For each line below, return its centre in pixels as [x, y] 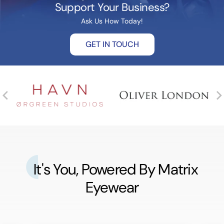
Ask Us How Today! [112, 21]
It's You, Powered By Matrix [116, 169]
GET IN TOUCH [112, 44]
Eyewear [112, 187]
